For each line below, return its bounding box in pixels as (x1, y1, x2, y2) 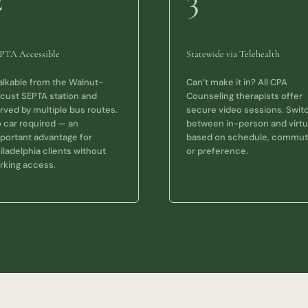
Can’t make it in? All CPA (186, 76, 287, 89)
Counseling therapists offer (186, 90, 302, 102)
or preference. (186, 145, 248, 157)
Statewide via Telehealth (186, 48, 280, 60)
